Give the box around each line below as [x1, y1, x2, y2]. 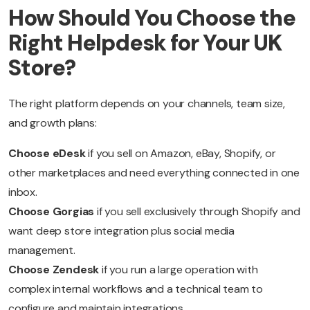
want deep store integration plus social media [8, 224, 235, 239]
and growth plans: [8, 116, 97, 131]
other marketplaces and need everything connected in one [8, 165, 300, 181]
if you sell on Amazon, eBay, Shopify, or [88, 146, 276, 161]
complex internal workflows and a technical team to [8, 282, 263, 297]
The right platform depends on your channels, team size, [8, 96, 285, 111]
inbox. [8, 185, 37, 200]
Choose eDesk [8, 146, 89, 161]
